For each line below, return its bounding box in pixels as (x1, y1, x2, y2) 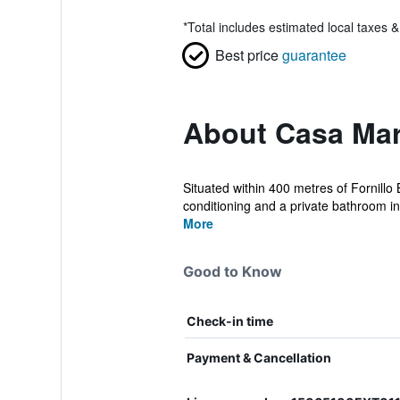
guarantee (281, 45, 346, 65)
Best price (214, 45, 279, 65)
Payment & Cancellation (186, 350, 331, 365)
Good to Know (182, 262, 282, 280)
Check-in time (186, 313, 273, 329)
